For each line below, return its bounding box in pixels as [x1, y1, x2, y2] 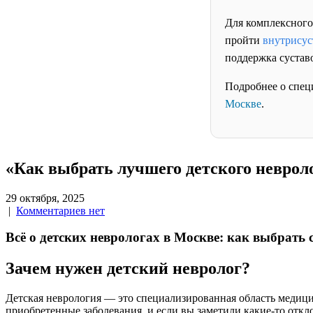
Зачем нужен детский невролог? [6, 259, 250, 278]
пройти [225, 34, 263, 46]
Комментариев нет [16, 204, 105, 217]
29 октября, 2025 [6, 191, 85, 204]
